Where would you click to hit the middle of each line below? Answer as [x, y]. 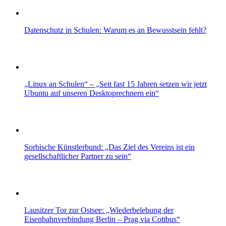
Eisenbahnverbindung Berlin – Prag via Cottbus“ [102, 219]
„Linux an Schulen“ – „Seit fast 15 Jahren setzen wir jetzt [116, 84]
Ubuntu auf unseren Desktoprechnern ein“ [92, 93]
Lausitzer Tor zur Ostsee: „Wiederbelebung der [99, 210]
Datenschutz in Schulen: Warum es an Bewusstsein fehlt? [115, 30]
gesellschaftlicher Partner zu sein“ [78, 156]
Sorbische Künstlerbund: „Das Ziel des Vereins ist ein [109, 147]
